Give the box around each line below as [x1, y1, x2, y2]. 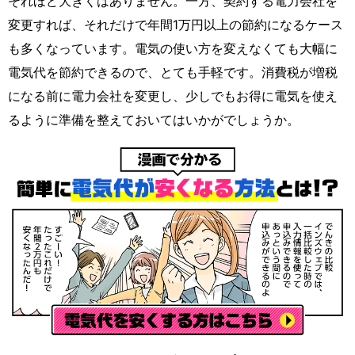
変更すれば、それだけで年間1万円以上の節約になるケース [8, 16, 343, 32]
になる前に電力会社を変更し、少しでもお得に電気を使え [8, 87, 338, 104]
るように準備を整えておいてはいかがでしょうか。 [8, 111, 300, 128]
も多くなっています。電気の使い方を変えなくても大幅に [8, 40, 338, 56]
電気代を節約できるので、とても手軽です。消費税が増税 [8, 63, 338, 80]
